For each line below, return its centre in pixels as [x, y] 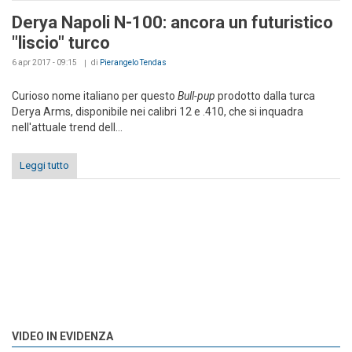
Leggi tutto [44, 165]
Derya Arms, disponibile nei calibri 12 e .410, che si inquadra [158, 111]
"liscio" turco [61, 42]
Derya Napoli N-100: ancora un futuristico [172, 22]
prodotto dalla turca [265, 95]
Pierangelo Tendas [133, 62]
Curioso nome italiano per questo [95, 95]
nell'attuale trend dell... [67, 127]
